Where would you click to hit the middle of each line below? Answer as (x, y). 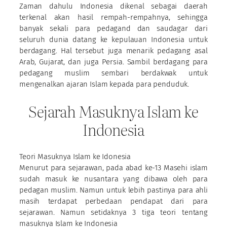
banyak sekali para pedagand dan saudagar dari (113, 28)
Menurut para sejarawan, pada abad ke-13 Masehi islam (113, 167)
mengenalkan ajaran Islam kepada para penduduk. (104, 84)
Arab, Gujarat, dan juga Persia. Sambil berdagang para (113, 62)
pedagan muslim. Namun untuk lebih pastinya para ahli (113, 190)
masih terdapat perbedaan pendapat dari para (113, 201)
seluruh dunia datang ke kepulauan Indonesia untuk (113, 39)
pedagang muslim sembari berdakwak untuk (113, 73)
